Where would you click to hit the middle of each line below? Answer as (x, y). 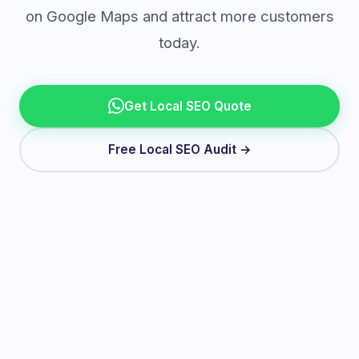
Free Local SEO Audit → (179, 150)
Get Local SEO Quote (188, 106)
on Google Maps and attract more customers (179, 16)
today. (179, 42)
